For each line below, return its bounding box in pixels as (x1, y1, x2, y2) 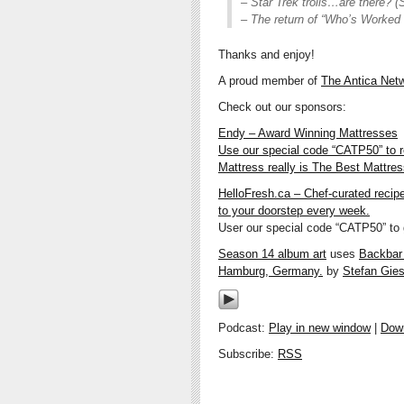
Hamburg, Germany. (218, 263, 323, 278)
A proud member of (218, 73, 321, 87)
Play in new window (269, 320, 371, 335)
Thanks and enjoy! (218, 47, 315, 61)
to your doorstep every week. (218, 203, 370, 217)
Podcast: (218, 320, 269, 335)
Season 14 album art (218, 246, 326, 261)
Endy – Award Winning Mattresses (218, 125, 398, 140)
